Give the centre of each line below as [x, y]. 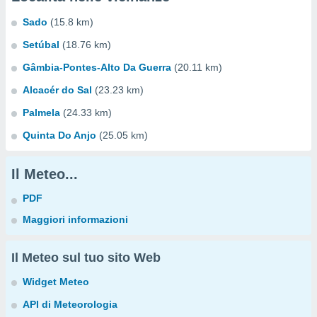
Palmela [41, 113]
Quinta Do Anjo [59, 135]
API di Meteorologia [70, 304]
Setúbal [41, 45]
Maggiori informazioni [75, 219]
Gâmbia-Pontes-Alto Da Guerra [97, 67]
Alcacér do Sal [57, 90]
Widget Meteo [56, 282]
